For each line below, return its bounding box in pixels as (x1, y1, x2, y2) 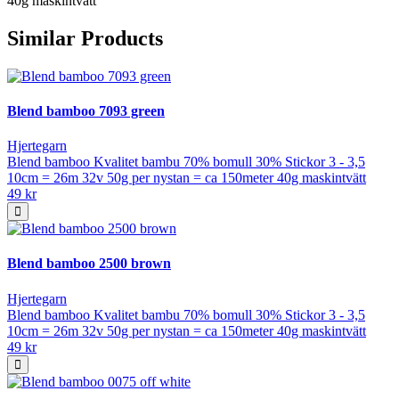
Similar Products (7, 26, 163, 50)
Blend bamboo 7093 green (7, 102, 165, 118)
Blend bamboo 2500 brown (7, 256, 171, 272)
